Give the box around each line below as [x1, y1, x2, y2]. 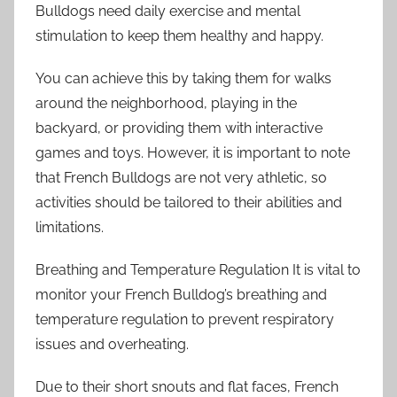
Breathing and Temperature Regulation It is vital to [35, 261, 361, 279]
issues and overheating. [35, 336, 189, 354]
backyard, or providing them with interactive [35, 120, 323, 137]
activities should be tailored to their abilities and [35, 194, 342, 212]
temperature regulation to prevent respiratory [35, 311, 334, 329]
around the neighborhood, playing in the [35, 95, 297, 113]
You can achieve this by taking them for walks [35, 70, 331, 88]
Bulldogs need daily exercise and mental [35, 3, 300, 20]
